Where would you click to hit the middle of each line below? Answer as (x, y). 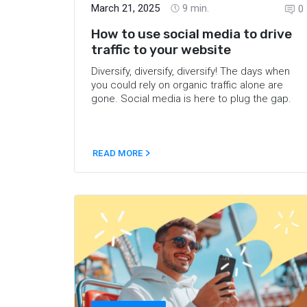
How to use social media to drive (192, 34)
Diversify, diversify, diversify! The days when (191, 71)
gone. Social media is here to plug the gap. (191, 98)
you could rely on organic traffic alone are (187, 85)
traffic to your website (161, 49)
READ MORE (119, 153)
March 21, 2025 (125, 8)
